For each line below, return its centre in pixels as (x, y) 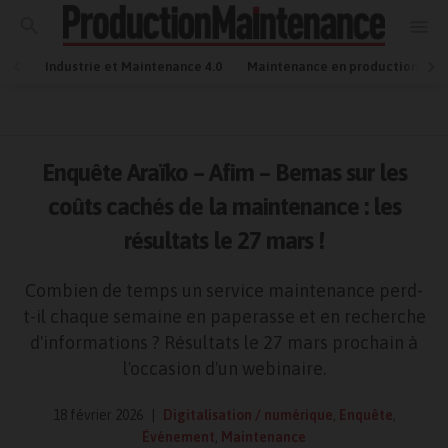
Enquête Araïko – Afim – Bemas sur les (224, 172)
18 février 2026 (99, 415)
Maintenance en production (332, 66)
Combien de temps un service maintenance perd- (224, 290)
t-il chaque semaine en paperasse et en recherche (224, 316)
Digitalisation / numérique (247, 415)
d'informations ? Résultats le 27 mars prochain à (224, 342)
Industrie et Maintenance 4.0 (133, 66)
